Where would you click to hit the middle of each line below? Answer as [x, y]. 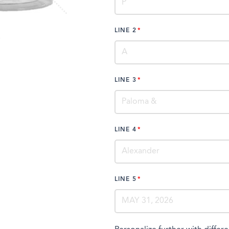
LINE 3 [125, 80]
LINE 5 [125, 179]
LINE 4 [125, 130]
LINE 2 [125, 30]
